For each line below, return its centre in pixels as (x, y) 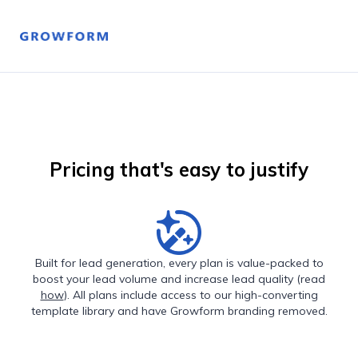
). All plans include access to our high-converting (191, 295)
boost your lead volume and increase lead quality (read (179, 279)
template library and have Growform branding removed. (179, 311)
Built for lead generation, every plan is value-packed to (179, 263)
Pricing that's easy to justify (179, 169)
